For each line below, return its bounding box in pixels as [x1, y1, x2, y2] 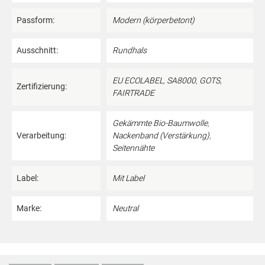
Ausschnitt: [17, 46, 58, 55]
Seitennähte [112, 143, 154, 153]
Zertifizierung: [17, 82, 67, 91]
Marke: [17, 203, 41, 213]
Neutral [112, 203, 138, 213]
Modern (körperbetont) [112, 15, 195, 25]
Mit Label [112, 173, 144, 183]
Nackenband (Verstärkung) [112, 131, 209, 140]
